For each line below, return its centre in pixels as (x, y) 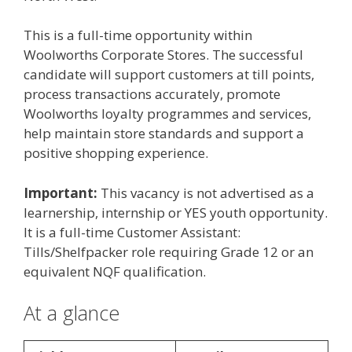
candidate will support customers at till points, (169, 74)
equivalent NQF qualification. (115, 271)
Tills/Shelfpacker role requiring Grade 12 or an (169, 251)
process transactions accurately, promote (152, 94)
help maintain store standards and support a (164, 133)
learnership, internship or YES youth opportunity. (176, 212)
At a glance (71, 313)
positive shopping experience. (116, 153)
